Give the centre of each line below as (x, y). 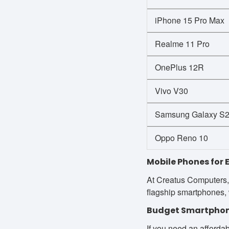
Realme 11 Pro (182, 44)
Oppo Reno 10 (181, 138)
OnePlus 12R (179, 67)
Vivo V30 (171, 91)
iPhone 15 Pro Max (190, 20)
